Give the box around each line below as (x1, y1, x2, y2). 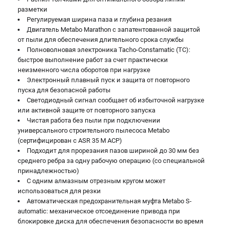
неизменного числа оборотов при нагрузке (18, 66, 150, 74)
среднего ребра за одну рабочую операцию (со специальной (18, 157, 205, 164)
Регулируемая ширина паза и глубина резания (27, 16, 173, 23)
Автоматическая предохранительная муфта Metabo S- (27, 197, 192, 205)
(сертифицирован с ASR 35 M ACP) (18, 137, 122, 144)
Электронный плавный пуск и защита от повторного (27, 76, 190, 84)
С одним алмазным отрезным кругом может (27, 177, 165, 185)
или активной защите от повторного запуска (18, 106, 155, 114)
